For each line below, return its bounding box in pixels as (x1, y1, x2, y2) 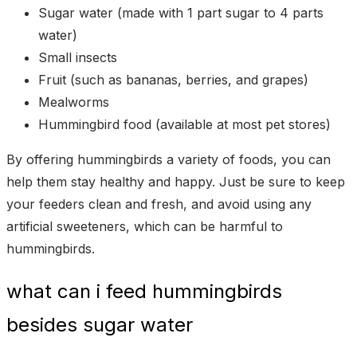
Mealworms (38, 93, 109, 110)
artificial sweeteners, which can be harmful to (6, 218, 283, 234)
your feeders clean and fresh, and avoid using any (6, 195, 312, 212)
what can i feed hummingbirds (6, 280, 282, 304)
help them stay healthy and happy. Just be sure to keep (6, 173, 345, 190)
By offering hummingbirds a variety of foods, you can (6, 151, 331, 167)
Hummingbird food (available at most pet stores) (38, 116, 331, 132)
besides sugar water (6, 313, 193, 337)
